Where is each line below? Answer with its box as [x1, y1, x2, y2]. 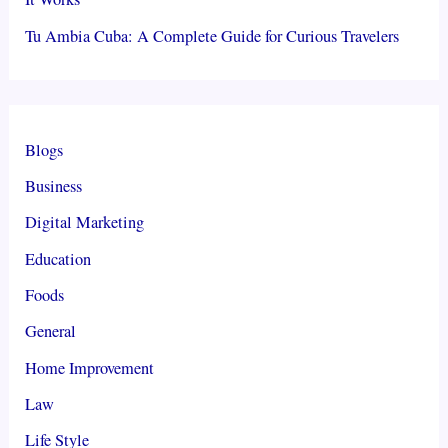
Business [25, 175, 83, 198]
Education [25, 247, 92, 270]
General [25, 320, 77, 343]
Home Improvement [25, 356, 155, 379]
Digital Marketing [25, 211, 145, 234]
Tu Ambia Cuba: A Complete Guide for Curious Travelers [25, 24, 400, 47]
